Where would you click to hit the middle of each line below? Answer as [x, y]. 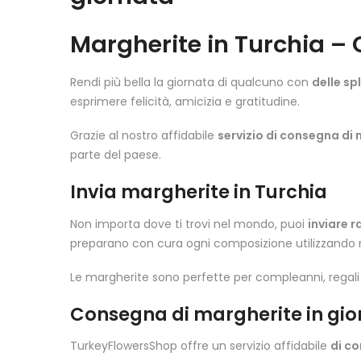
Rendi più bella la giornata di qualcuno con [191, 82]
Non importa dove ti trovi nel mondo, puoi [189, 224]
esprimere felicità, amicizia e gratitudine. [185, 101]
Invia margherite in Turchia [199, 192]
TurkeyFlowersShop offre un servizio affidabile [200, 346]
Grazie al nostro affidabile [144, 136]
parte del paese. [116, 155]
